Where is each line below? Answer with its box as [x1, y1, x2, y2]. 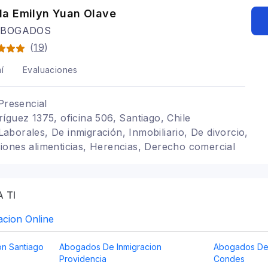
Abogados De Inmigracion [59, 242, 162, 252]
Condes [214, 254, 245, 264]
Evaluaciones [23, 65, 78, 75]
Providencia [59, 254, 106, 264]
